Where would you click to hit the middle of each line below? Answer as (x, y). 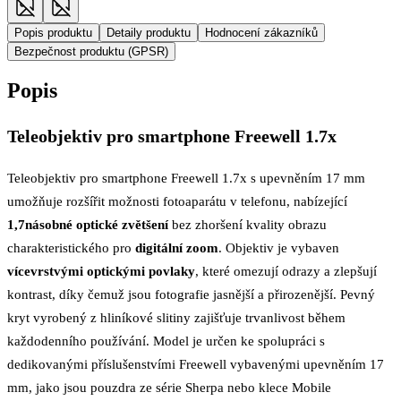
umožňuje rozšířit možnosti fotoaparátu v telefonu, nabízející (177, 200)
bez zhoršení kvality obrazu (247, 224)
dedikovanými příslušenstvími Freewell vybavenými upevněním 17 (196, 363)
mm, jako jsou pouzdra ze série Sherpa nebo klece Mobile (169, 387)
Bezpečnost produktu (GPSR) (91, 51)
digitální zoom (177, 247)
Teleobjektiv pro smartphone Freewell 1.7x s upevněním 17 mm (186, 177)
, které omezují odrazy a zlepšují (286, 270)
